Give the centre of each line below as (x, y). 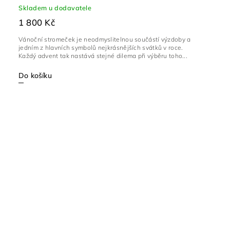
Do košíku (35, 76)
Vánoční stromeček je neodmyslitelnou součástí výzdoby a (105, 40)
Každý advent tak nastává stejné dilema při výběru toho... (103, 56)
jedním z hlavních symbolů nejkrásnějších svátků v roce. (101, 48)
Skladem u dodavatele (55, 8)
